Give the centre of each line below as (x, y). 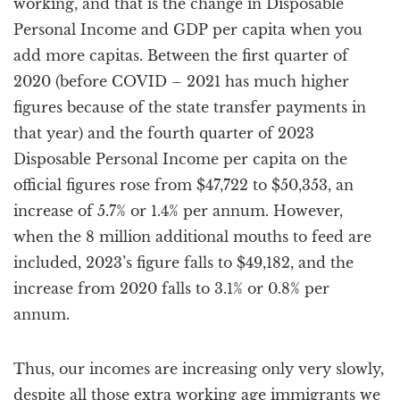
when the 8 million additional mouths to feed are (192, 237)
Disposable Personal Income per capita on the (180, 159)
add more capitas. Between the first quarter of (181, 55)
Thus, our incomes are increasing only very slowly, (199, 369)
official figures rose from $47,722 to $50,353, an (183, 185)
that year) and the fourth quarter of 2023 (164, 133)
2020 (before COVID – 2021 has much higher (181, 81)
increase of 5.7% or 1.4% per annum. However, (178, 211)
